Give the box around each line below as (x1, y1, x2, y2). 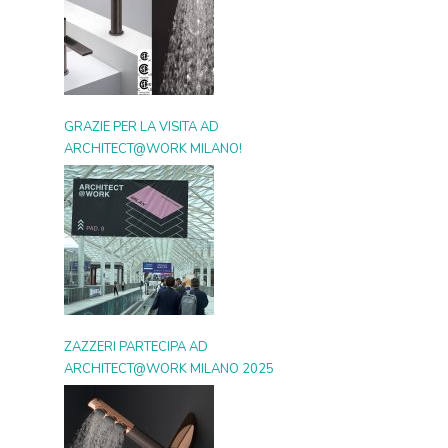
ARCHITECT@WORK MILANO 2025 (63, 360, 274, 378)
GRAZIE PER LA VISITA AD (63, 118, 219, 136)
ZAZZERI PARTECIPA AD (63, 338, 208, 356)
